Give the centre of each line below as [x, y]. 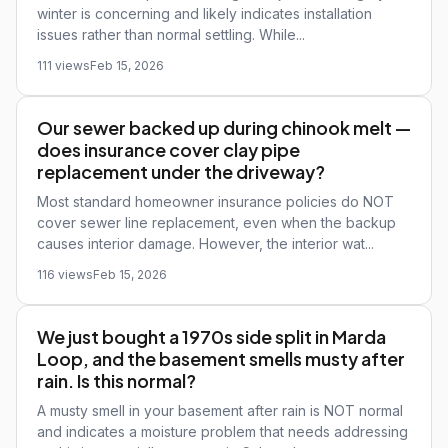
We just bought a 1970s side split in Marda [211, 336]
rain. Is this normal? [116, 380]
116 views [65, 274]
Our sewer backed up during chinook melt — [224, 127]
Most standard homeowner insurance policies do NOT [215, 201]
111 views [63, 65]
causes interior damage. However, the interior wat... [205, 243]
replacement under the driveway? [181, 171]
